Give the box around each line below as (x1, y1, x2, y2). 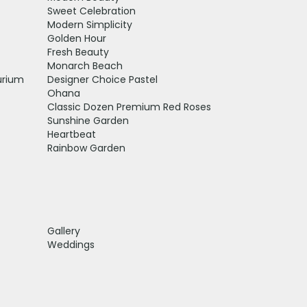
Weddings (47, 237, 95, 251)
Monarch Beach (47, 58, 123, 73)
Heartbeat (47, 127, 96, 141)
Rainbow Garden (47, 140, 125, 155)
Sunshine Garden (47, 113, 129, 127)
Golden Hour (47, 31, 106, 45)
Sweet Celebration (47, 3, 136, 18)
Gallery (47, 223, 80, 238)
